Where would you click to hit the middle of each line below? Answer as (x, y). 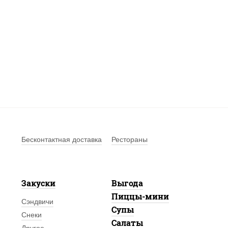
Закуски (38, 183)
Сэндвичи (37, 202)
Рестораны (129, 139)
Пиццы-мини (140, 196)
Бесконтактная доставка (61, 139)
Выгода (127, 183)
